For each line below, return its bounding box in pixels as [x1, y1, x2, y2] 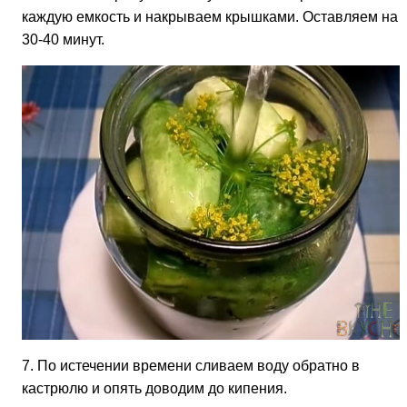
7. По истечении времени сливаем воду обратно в [22, 358, 360, 374]
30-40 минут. [22, 32, 104, 48]
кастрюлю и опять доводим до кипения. [22, 381, 287, 397]
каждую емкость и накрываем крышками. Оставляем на [22, 9, 398, 25]
